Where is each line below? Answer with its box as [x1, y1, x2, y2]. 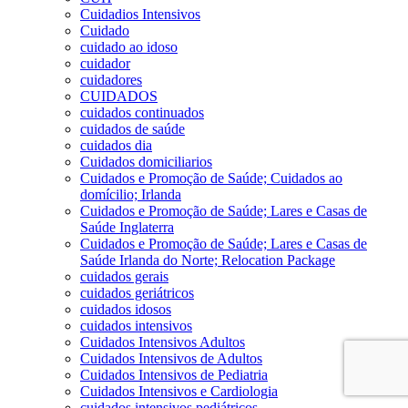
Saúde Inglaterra [80, 219, 174, 235]
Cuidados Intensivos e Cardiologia [80, 382, 278, 399]
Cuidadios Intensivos [80, 5, 200, 22]
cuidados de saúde [80, 120, 185, 137]
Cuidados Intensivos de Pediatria [80, 366, 268, 382]
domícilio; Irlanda [80, 186, 181, 202]
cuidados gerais [80, 268, 168, 284]
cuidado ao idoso [80, 38, 178, 55]
